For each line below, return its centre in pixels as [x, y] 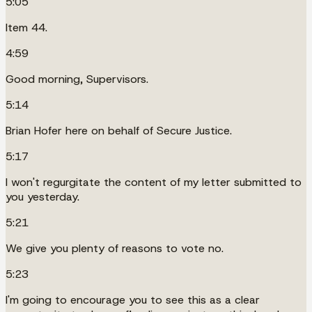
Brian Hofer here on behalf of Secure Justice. [119, 130]
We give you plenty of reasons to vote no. [115, 248]
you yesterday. [42, 196]
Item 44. [26, 27]
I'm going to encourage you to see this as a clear [133, 299]
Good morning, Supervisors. [77, 79]
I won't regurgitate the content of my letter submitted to [154, 182]
